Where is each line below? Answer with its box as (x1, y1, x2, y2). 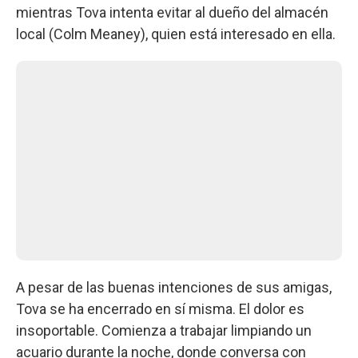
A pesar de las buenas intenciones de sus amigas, (16, 278, 332, 296)
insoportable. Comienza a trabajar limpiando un (16, 321, 312, 339)
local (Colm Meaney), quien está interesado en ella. (16, 25, 336, 42)
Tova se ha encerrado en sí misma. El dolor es (16, 300, 304, 317)
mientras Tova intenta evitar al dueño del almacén (16, 3, 328, 21)
